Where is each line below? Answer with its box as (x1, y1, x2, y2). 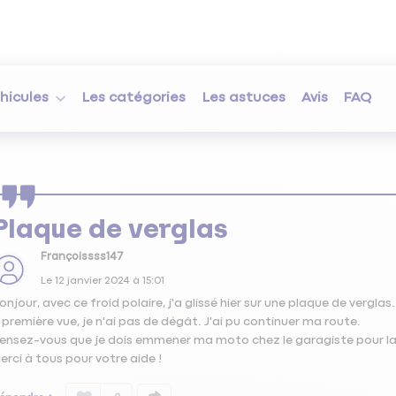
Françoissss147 (40, 251, 124, 263)
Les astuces (202, 90, 286, 106)
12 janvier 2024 (54, 276, 130, 287)
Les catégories (82, 90, 187, 106)
